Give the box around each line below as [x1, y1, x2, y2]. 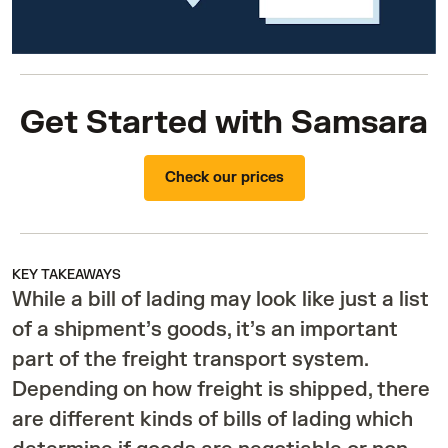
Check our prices [164, 169, 284, 187]
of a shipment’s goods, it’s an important [12, 317, 398, 343]
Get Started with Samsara [20, 102, 428, 144]
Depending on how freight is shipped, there [12, 377, 430, 403]
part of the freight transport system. [12, 347, 368, 373]
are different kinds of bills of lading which [12, 407, 413, 433]
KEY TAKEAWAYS [12, 267, 121, 284]
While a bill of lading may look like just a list [12, 287, 429, 313]
